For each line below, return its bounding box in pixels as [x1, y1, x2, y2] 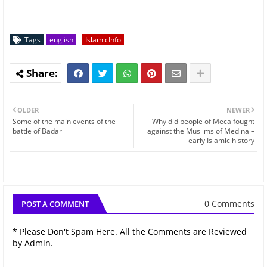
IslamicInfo [85, 34, 121, 45]
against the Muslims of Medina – [147, 125, 254, 136]
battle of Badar [13, 125, 62, 136]
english [49, 34, 73, 45]
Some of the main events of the [13, 116, 116, 126]
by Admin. [13, 237, 53, 249]
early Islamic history [188, 135, 254, 145]
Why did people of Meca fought [152, 116, 254, 126]
